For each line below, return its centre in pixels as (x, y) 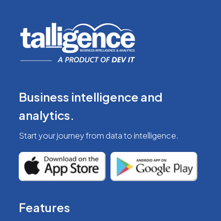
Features (44, 207)
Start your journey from (61, 135)
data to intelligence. (141, 135)
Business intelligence (78, 96)
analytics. (46, 115)
